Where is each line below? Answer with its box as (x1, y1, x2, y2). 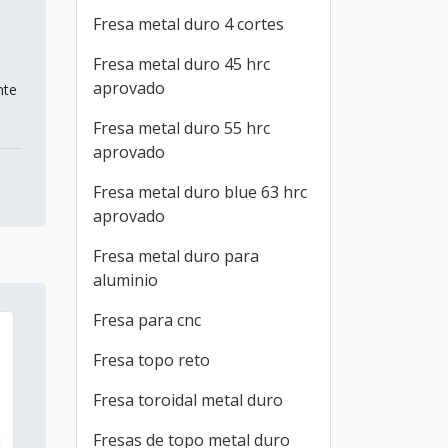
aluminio (93, 269, 158, 291)
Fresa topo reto (93, 349, 210, 371)
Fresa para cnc (93, 309, 201, 331)
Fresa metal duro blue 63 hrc (93, 181, 307, 203)
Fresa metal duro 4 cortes (93, 13, 284, 35)
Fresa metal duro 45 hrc (93, 53, 270, 75)
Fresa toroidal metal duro (93, 389, 283, 411)
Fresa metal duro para (93, 245, 259, 267)
